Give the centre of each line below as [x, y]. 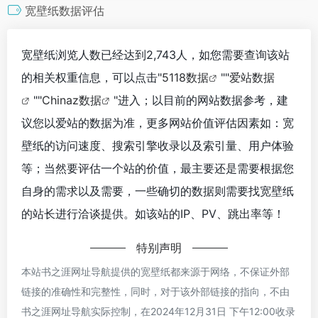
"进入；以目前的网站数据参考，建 [201, 100]
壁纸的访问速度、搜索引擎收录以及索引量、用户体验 [158, 145]
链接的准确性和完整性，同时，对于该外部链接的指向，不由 [155, 291]
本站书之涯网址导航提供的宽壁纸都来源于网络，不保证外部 [155, 271]
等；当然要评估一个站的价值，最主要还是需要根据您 [158, 168]
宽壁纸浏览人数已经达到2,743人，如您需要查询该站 [155, 54]
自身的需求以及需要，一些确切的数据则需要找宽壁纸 [158, 191]
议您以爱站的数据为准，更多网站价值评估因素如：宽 [158, 122]
